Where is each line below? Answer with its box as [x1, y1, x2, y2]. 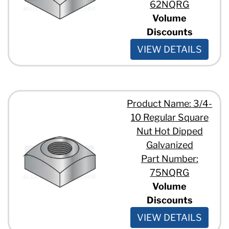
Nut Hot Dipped [136, 125, 203, 136]
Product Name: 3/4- [127, 98, 213, 109]
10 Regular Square [130, 111, 209, 123]
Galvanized [146, 139, 193, 150]
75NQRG [150, 167, 190, 178]
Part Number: [141, 153, 198, 164]
